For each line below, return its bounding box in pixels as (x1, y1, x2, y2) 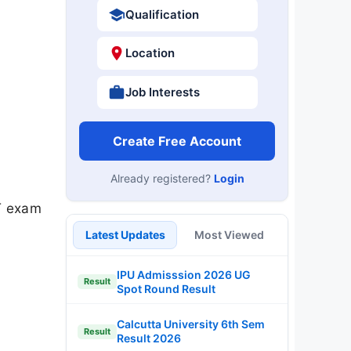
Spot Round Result (117, 281, 215, 295)
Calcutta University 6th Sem (117, 317, 265, 331)
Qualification (125, 6, 199, 22)
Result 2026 (117, 331, 181, 345)
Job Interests (125, 84, 200, 100)
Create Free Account (113, 132, 241, 149)
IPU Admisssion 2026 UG (117, 267, 251, 281)
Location (125, 45, 175, 60)
